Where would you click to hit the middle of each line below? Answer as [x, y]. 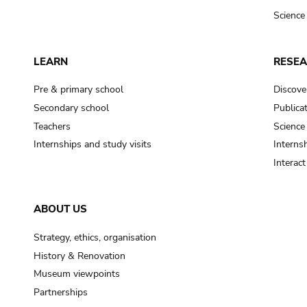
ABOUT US [60, 209]
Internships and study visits [92, 145]
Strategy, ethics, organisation [95, 237]
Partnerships [60, 292]
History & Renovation [79, 256]
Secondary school [71, 108]
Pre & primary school [78, 90]
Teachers [52, 126]
